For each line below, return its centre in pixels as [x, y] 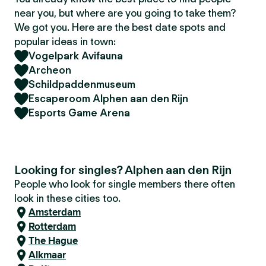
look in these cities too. [67, 198]
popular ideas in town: [65, 42]
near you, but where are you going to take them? [125, 13]
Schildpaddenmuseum [82, 84]
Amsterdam [55, 212]
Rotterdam [52, 227]
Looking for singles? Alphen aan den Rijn [123, 170]
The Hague [53, 241]
